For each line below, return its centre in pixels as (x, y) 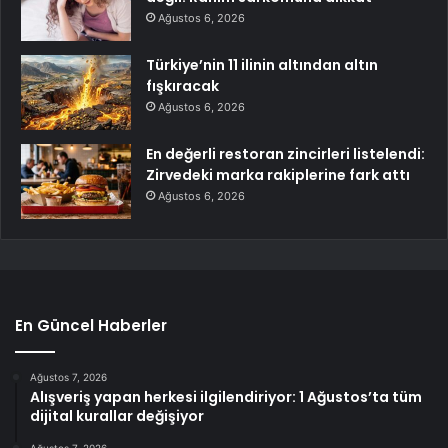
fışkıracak (182, 85)
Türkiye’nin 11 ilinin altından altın (262, 64)
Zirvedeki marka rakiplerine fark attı (278, 174)
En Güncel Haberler (91, 325)
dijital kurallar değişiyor (117, 415)
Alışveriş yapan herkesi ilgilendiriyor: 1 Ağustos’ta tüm (226, 396)
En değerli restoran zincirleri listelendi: (285, 153)
